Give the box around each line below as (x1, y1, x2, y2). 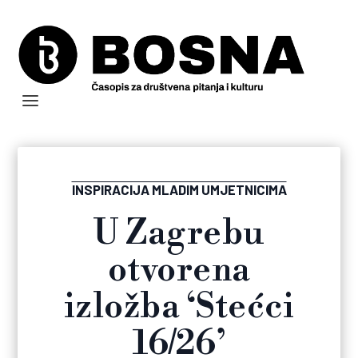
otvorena (107, 249, 251, 292)
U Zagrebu (93, 213, 265, 256)
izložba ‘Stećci (63, 286, 295, 329)
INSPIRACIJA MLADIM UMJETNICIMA (71, 181, 287, 198)
